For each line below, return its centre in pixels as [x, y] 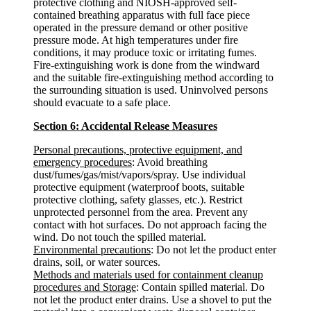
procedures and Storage [85, 287]
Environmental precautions [92, 250]
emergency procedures [83, 162]
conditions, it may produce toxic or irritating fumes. [145, 52]
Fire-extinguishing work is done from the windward [146, 65]
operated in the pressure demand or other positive [141, 27]
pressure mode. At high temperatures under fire [136, 40]
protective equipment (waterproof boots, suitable [139, 187]
